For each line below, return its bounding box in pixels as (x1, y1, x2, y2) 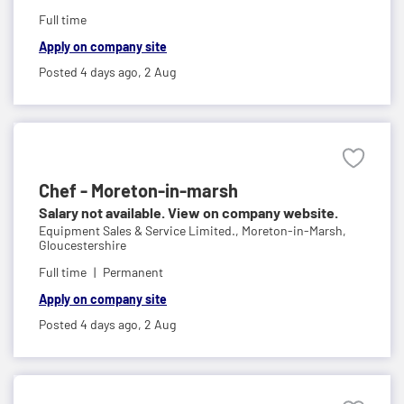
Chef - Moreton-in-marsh (39, 179, 238, 201)
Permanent (103, 263, 163, 280)
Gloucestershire (39, 236, 126, 252)
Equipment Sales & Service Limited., (39, 222, 242, 238)
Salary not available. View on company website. (39, 203, 338, 221)
